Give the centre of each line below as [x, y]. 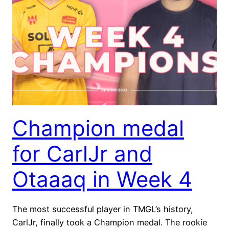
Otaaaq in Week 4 [102, 179]
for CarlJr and [82, 153]
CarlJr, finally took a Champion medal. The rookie [110, 222]
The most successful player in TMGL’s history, [103, 209]
